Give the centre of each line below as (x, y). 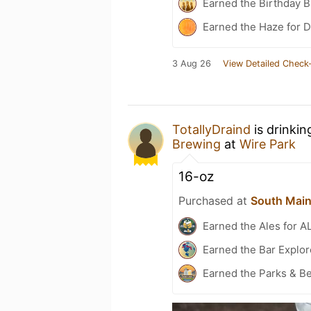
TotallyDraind (211, 129)
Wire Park (268, 144)
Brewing (198, 144)
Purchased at (215, 200)
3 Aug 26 (192, 63)
